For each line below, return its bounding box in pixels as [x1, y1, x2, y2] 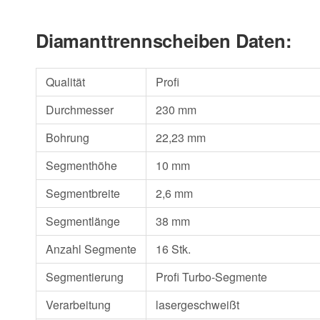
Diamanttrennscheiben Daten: [36, 27, 292, 54]
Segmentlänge [45, 213, 120, 230]
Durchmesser [45, 101, 114, 119]
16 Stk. [155, 241, 191, 258]
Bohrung [45, 129, 89, 146]
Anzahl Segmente [45, 241, 136, 258]
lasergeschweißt [155, 296, 239, 314]
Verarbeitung [45, 296, 111, 314]
